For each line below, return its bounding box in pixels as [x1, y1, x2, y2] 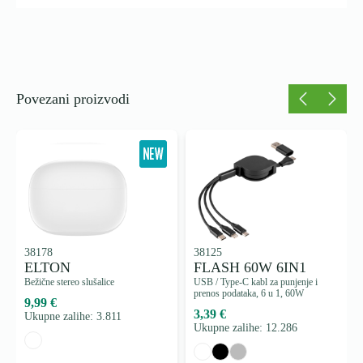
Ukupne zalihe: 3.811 [24, 310, 122, 323]
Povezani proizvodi [16, 90, 130, 107]
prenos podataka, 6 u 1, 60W [194, 288, 304, 300]
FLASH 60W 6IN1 [194, 259, 306, 276]
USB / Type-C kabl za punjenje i [194, 276, 318, 288]
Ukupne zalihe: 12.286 [194, 322, 297, 335]
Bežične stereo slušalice [24, 276, 114, 288]
